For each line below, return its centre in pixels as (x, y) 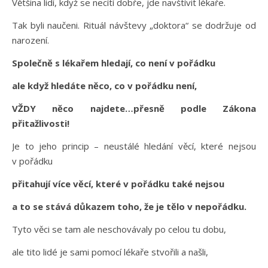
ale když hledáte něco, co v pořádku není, (106, 86)
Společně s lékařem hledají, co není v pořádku (115, 63)
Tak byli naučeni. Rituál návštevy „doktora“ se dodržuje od (134, 25)
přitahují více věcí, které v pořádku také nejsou (119, 184)
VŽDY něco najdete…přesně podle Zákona (134, 109)
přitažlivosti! (42, 124)
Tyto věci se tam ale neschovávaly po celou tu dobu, (120, 229)
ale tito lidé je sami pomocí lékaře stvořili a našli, (111, 252)
